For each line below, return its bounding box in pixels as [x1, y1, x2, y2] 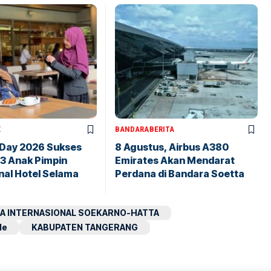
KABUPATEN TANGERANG [31, 222, 138, 233]
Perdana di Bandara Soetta [115, 168, 244, 180]
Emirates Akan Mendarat [115, 154, 235, 167]
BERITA [149, 125, 174, 134]
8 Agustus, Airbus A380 [115, 141, 229, 154]
